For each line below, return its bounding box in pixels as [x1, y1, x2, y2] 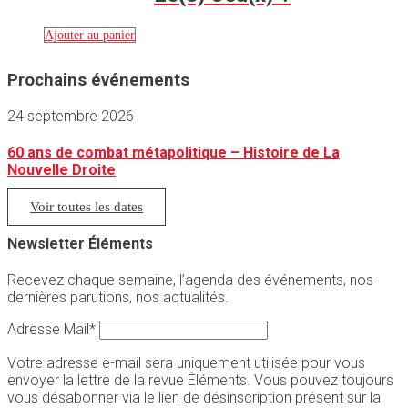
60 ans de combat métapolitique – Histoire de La [7, 144, 340, 162]
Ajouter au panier [45, 28, 135, 43]
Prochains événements [7, 70, 189, 91]
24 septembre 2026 [7, 107, 134, 125]
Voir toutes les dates [30, 199, 143, 215]
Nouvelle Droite [7, 161, 116, 179]
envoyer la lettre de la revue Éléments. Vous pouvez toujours [7, 371, 393, 389]
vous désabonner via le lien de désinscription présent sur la [7, 388, 381, 406]
